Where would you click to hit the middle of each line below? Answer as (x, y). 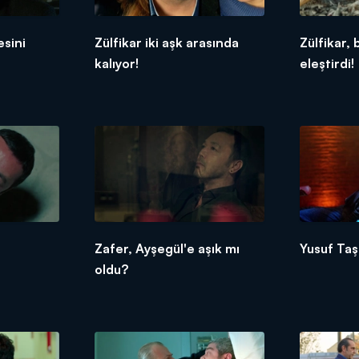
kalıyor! (116, 64)
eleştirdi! (327, 64)
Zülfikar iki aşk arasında (166, 43)
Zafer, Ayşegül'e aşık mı (167, 248)
